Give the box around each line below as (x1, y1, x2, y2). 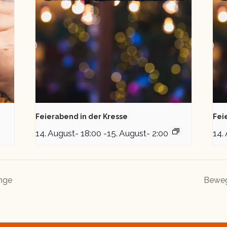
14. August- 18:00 (35, 128, 102, 138)
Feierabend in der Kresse (35, 112, 128, 121)
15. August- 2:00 (107, 128, 169, 138)
